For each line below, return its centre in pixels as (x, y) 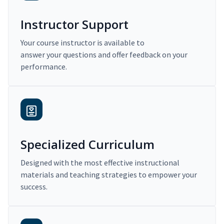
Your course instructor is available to (82, 43)
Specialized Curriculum (87, 144)
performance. (44, 67)
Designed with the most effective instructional (100, 163)
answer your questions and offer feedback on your (104, 55)
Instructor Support (74, 24)
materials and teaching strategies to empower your (109, 175)
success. (34, 187)
